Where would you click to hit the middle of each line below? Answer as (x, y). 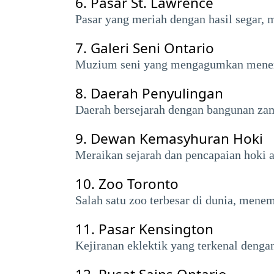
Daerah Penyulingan (157, 93)
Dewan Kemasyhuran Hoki (177, 139)
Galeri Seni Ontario (152, 48)
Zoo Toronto (139, 184)
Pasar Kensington (156, 229)
